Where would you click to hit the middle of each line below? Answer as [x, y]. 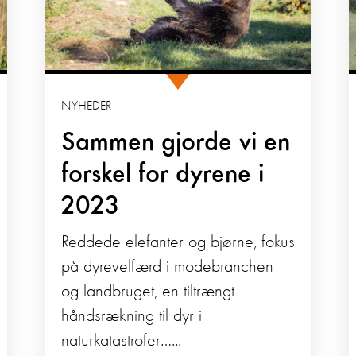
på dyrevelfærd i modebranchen [167, 267]
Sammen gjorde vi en [175, 143]
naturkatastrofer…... [121, 341]
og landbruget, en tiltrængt [147, 291]
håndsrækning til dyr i [131, 316]
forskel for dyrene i [162, 174]
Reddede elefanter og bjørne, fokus [178, 242]
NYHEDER [86, 106]
